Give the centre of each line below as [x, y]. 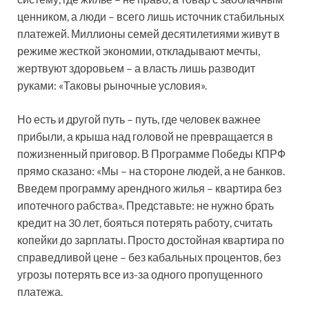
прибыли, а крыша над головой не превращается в [145, 136]
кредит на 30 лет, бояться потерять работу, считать [145, 222]
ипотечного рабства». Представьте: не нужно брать [146, 205]
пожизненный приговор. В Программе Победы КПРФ [151, 153]
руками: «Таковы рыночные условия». [112, 85]
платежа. [40, 291]
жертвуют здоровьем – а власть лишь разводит [136, 68]
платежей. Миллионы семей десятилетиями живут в [149, 33]
